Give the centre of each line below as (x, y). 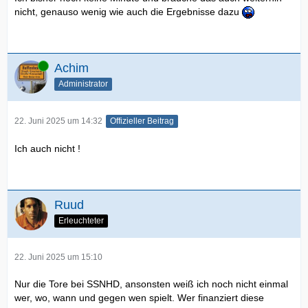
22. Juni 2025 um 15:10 (58, 257)
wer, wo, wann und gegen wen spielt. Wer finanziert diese (139, 297)
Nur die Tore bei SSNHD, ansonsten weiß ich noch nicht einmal (151, 284)
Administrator (83, 84)
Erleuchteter (81, 220)
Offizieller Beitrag (142, 121)
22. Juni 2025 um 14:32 (58, 121)
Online (27, 65)
